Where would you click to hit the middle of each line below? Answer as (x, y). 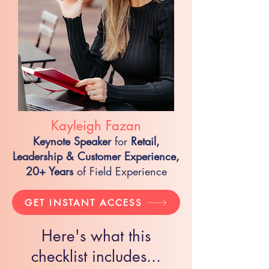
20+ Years (49, 171)
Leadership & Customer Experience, (96, 156)
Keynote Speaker (72, 141)
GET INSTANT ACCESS (83, 202)
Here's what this (96, 236)
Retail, (145, 141)
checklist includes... (96, 256)
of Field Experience (120, 171)
